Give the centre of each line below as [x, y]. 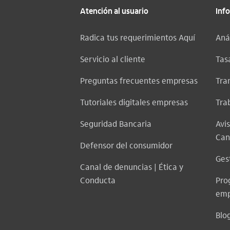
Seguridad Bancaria [116, 123]
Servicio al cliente [113, 59]
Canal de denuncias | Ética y [132, 167]
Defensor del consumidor [126, 145]
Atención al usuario [114, 12]
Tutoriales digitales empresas [134, 102]
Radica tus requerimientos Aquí [138, 37]
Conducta [98, 180]
